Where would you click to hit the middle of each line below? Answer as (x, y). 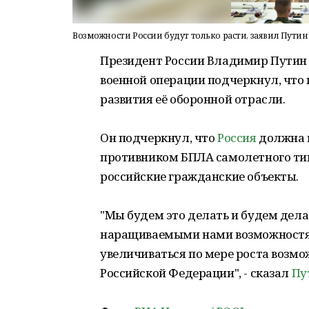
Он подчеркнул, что (159, 138)
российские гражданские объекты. (199, 176)
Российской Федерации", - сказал (196, 273)
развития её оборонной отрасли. (193, 99)
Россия (237, 138)
